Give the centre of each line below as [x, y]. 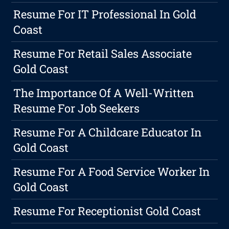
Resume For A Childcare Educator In [108, 132]
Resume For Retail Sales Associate [103, 54]
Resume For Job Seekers [77, 108]
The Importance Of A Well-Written [104, 93]
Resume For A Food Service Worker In [112, 172]
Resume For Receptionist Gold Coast [107, 211]
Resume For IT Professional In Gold [105, 14]
